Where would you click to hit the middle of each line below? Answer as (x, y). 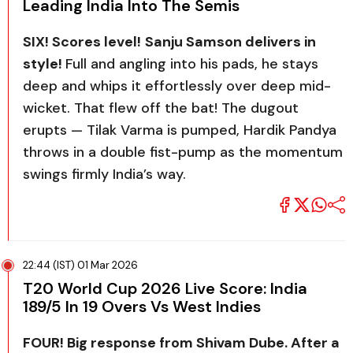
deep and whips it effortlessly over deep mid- (177, 86)
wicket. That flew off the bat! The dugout (161, 108)
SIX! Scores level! (82, 42)
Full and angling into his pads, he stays (192, 64)
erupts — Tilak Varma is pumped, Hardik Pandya (180, 130)
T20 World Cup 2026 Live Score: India (165, 288)
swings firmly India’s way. (104, 174)
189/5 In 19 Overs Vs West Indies (142, 306)
